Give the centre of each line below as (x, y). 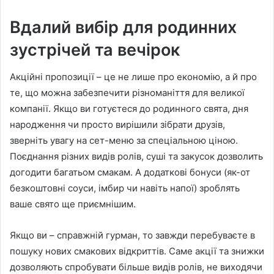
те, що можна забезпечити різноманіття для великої (127, 93)
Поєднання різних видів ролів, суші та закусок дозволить (136, 157)
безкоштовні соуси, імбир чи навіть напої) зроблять (125, 188)
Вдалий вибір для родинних (123, 27)
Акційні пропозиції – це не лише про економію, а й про (133, 77)
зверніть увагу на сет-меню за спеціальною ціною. (124, 141)
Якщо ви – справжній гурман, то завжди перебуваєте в (132, 235)
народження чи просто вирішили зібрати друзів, (117, 125)
